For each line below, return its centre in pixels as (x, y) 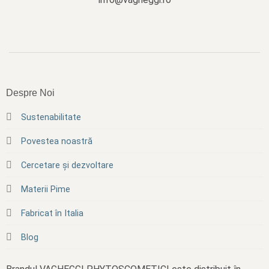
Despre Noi (30, 93)
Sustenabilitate (51, 118)
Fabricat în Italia (52, 214)
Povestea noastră (56, 142)
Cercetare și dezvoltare (67, 166)
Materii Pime (45, 190)
